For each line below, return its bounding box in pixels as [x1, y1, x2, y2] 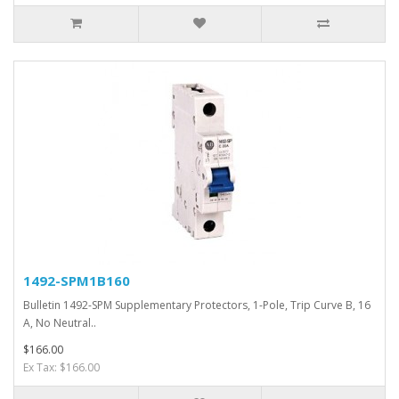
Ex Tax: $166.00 [23, 360, 100, 375]
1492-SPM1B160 [23, 272, 130, 289]
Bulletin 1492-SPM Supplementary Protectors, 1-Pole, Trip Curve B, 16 [23, 297, 370, 313]
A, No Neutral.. [23, 315, 96, 330]
